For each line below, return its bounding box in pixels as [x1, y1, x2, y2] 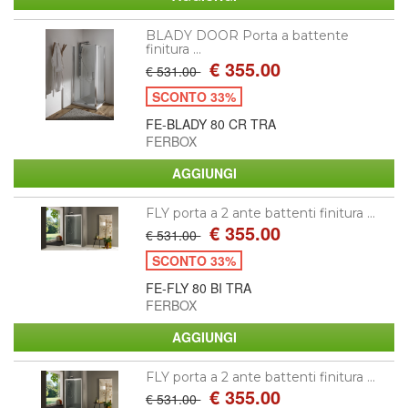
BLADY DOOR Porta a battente [146, 26, 350, 44]
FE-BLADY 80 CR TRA [146, 114, 277, 133]
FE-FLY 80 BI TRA [146, 278, 252, 297]
